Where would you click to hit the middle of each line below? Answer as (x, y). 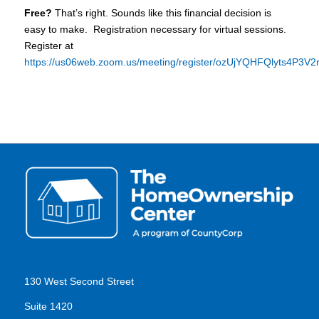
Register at (48, 46)
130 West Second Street (79, 282)
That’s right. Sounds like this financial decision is (161, 13)
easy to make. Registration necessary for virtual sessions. (156, 30)
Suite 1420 (48, 306)
